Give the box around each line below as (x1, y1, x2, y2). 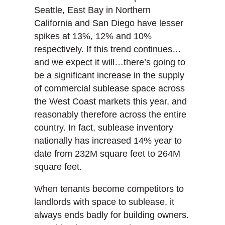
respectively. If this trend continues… (34, 44, 181, 55)
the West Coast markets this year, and (34, 96, 187, 107)
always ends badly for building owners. (34, 210, 189, 220)
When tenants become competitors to (34, 184, 184, 194)
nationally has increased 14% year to (34, 136, 182, 146)
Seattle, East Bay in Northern (34, 5, 151, 16)
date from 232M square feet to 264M (34, 149, 180, 159)
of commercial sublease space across (34, 83, 185, 94)
